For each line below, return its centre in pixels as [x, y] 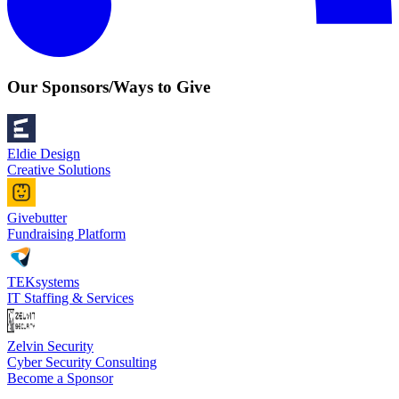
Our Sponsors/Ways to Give [109, 86]
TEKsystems [43, 281]
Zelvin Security [50, 346]
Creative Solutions [59, 169]
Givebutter [37, 217]
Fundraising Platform [66, 233]
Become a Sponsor [60, 378]
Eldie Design [44, 153]
